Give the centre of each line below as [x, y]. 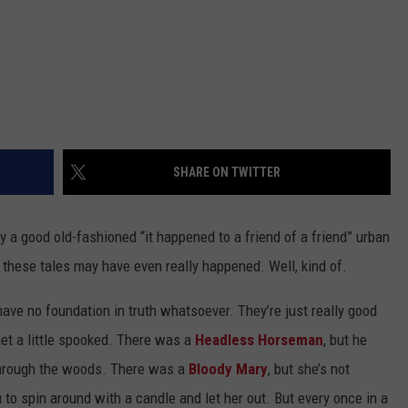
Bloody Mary [228, 369]
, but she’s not [309, 369]
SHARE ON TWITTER [227, 173]
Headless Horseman [259, 340]
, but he [345, 340]
